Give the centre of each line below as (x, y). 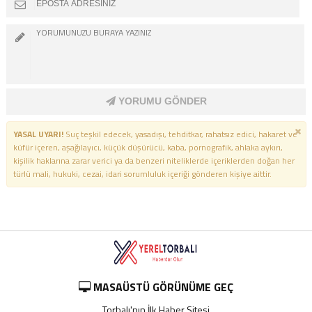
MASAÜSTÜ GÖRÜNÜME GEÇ (162, 287)
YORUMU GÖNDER (161, 101)
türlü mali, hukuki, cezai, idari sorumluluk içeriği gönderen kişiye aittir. (142, 174)
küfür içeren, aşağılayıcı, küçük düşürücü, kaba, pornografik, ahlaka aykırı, (148, 148)
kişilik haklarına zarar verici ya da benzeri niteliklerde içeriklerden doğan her (154, 161)
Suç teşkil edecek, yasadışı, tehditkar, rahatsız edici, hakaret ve (180, 134)
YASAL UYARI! (38, 134)
